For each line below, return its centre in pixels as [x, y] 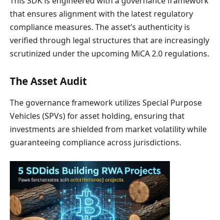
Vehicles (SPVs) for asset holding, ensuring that [97, 116]
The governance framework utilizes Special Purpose [106, 102]
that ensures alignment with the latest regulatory [101, 14]
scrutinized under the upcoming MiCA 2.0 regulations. [110, 53]
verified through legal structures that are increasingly [110, 40]
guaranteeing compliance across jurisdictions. [96, 142]
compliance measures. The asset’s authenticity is [100, 27]
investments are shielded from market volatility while [108, 129]
